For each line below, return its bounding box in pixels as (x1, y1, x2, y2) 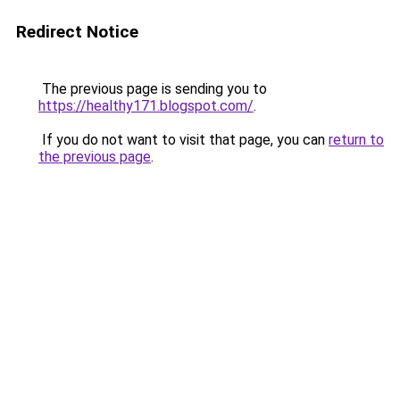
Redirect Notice (16, 21, 138, 42)
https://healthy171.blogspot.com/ (38, 97, 254, 114)
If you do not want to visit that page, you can (38, 131, 329, 148)
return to (329, 131, 384, 148)
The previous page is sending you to (38, 80, 267, 97)
